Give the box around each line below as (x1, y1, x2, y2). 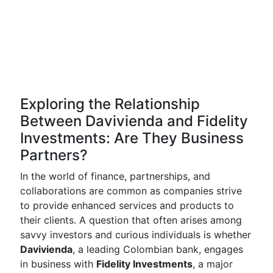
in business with (20, 258, 96, 270)
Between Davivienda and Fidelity (20, 112, 248, 130)
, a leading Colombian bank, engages (73, 243, 243, 255)
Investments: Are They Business (20, 129, 244, 147)
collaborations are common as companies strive (20, 185, 242, 197)
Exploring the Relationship (20, 95, 200, 113)
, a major (193, 258, 233, 270)
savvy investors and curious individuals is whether (20, 229, 251, 241)
